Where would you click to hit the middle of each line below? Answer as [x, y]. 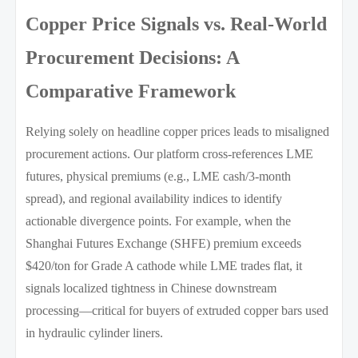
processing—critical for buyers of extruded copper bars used [177, 310]
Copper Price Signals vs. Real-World [177, 24]
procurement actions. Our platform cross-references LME [170, 153]
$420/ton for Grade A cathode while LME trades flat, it [164, 265]
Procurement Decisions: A [133, 57]
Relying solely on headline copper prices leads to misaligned [178, 131]
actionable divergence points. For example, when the [159, 221]
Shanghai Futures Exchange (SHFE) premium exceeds [164, 243]
